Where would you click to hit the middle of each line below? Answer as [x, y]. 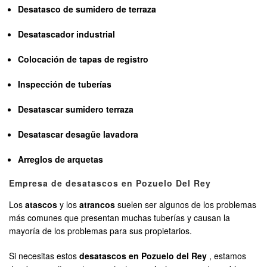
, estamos [226, 256]
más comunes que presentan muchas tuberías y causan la [119, 218]
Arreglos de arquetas [61, 159]
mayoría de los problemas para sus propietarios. [100, 231]
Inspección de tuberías [65, 84]
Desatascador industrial [67, 34]
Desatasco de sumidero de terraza [87, 9]
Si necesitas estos [44, 256]
